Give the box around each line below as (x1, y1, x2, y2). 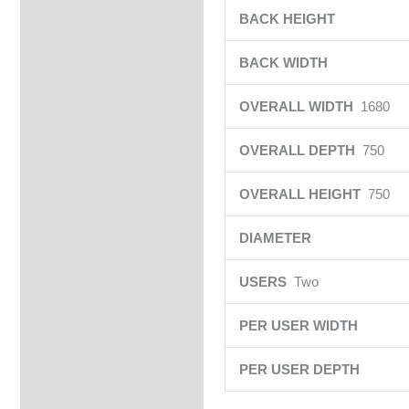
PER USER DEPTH (238, 362, 363, 377)
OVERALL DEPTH (238, 142, 362, 158)
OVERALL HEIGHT (238, 186, 368, 202)
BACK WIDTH (238, 55, 331, 70)
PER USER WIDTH (238, 318, 362, 333)
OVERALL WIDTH (238, 99, 361, 114)
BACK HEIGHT (238, 11, 339, 26)
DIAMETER (238, 230, 315, 246)
